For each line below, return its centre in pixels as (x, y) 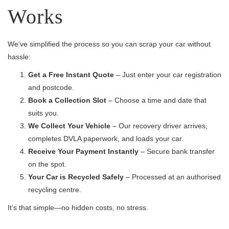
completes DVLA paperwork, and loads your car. (106, 139)
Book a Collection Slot (67, 100)
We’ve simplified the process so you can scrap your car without (109, 44)
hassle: (19, 57)
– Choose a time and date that (156, 100)
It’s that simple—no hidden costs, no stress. (78, 208)
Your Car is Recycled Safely (76, 177)
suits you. (43, 113)
